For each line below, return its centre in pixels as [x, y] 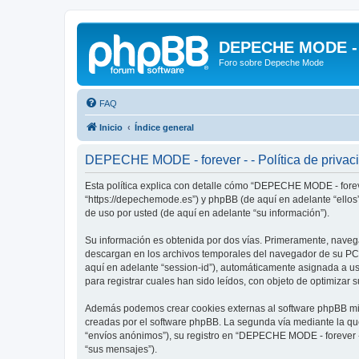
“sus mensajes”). [121, 349]
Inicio [111, 127]
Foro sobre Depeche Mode [271, 63]
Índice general [164, 127]
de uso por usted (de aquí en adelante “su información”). [207, 213]
